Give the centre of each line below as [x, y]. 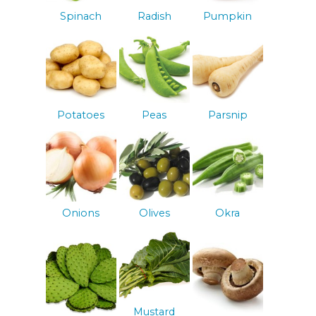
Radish [154, 17]
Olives [154, 213]
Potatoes [81, 115]
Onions [81, 213]
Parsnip [227, 115]
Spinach [81, 17]
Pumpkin [228, 17]
